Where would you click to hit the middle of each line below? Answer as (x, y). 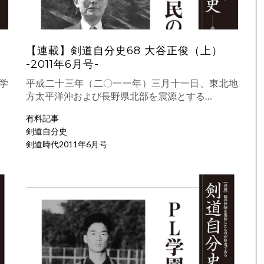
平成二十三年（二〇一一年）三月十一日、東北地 (132, 82)
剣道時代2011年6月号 (67, 144)
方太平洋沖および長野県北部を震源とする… (119, 95)
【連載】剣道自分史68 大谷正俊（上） (124, 50)
